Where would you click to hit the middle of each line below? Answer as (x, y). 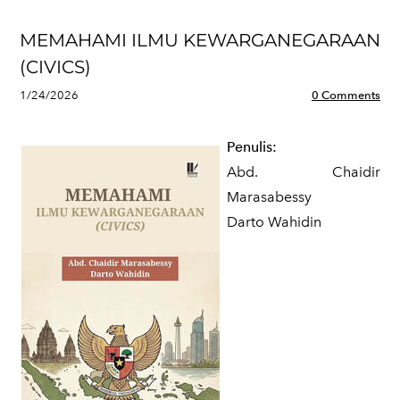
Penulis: (252, 147)
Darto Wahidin (274, 222)
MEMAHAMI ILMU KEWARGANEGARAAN (200, 40)
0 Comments (346, 95)
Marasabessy (269, 197)
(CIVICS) (55, 67)
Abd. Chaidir (304, 172)
